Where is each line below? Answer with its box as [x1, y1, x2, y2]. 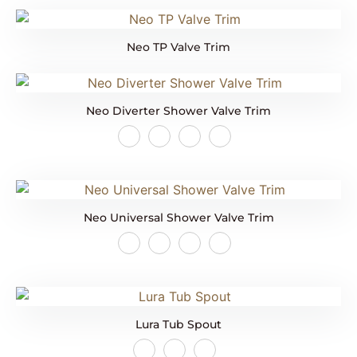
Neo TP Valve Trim [127, 40, 230, 55]
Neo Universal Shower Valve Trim [83, 210, 274, 226]
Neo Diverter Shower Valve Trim [86, 104, 271, 119]
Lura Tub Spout [135, 317, 222, 332]
